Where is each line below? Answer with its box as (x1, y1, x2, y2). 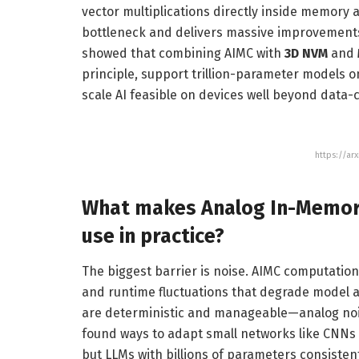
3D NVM (284, 46, 328, 62)
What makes (82, 196, 201, 221)
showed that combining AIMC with (82, 46, 284, 62)
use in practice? (82, 224, 224, 249)
